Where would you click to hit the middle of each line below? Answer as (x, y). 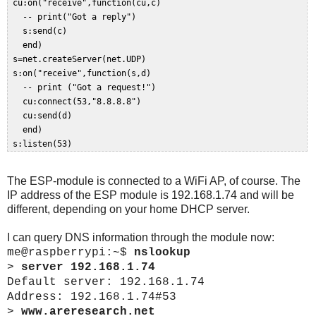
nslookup (162, 253)
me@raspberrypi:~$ (71, 253)
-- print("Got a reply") (77, 17)
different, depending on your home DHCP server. (128, 209)
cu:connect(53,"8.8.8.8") (79, 102)
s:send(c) (42, 31)
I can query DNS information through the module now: (141, 238)
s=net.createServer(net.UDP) (82, 60)
